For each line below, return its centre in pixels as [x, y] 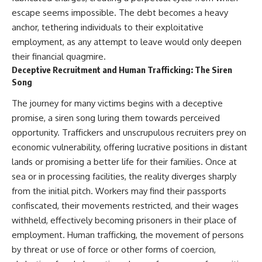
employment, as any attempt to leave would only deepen [127, 42]
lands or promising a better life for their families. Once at [124, 162]
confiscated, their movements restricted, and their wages [125, 206]
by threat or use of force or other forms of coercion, [114, 250]
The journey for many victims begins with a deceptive [117, 104]
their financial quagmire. [59, 56]
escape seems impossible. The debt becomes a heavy [120, 12]
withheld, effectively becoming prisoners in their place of [124, 220]
